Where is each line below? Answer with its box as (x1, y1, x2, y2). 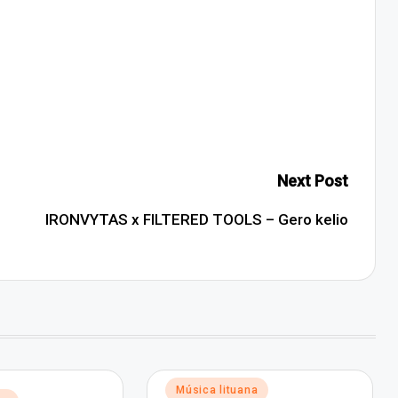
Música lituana (176, 384, 259, 396)
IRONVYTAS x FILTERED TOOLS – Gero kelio (44, 211, 348, 228)
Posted (161, 380, 202, 394)
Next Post (276, 171, 348, 190)
